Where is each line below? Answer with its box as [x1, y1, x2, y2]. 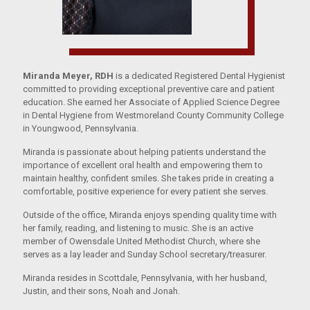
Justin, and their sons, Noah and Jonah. [23, 285, 180, 296]
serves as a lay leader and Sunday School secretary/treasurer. [23, 248, 266, 259]
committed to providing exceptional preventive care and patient [23, 83, 275, 94]
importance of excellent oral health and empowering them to [23, 159, 263, 170]
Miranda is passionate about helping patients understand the [23, 146, 266, 157]
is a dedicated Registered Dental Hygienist [113, 70, 285, 81]
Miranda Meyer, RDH [23, 70, 113, 81]
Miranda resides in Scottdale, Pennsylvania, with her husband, [23, 272, 267, 283]
